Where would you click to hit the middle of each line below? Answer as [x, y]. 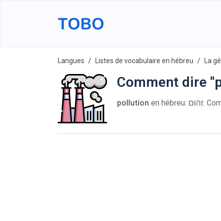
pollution [133, 103]
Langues [71, 61]
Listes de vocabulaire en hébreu [144, 61]
